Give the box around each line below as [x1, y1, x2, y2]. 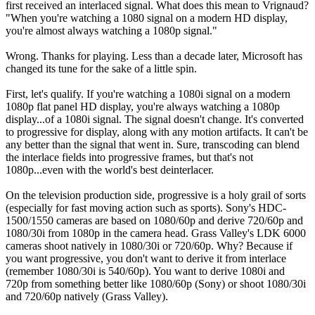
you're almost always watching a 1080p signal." [6, 24, 217, 37]
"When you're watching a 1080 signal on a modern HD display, [6, 11, 288, 24]
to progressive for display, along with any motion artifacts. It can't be [6, 125, 308, 138]
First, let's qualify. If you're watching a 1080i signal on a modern [6, 87, 290, 100]
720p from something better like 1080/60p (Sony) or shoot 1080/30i [6, 277, 306, 290]
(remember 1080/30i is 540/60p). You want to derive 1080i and [6, 264, 285, 277]
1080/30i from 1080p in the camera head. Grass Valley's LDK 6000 [6, 226, 306, 239]
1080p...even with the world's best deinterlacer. [6, 163, 214, 176]
